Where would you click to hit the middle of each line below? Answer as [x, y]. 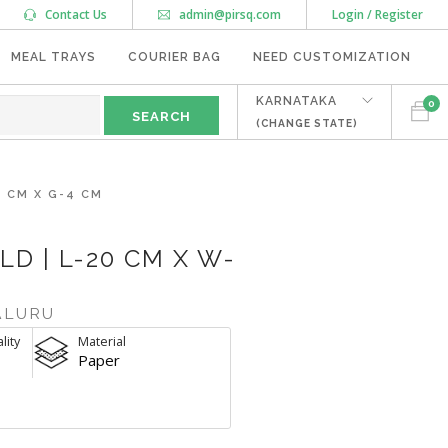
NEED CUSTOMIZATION [332, 57]
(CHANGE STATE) [307, 123]
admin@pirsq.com [228, 14]
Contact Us [71, 14]
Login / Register [377, 14]
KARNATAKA [296, 101]
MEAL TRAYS [53, 57]
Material [102, 341]
